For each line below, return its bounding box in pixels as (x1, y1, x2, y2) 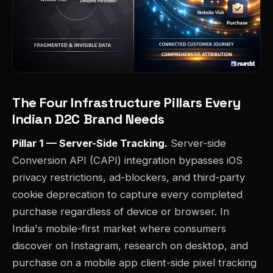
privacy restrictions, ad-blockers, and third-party (12, 171, 245, 184)
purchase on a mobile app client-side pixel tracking (12, 257, 257, 269)
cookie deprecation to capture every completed (12, 188, 243, 201)
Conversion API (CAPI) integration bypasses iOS (12, 154, 243, 167)
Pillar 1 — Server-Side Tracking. (12, 137, 168, 150)
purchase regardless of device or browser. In (12, 205, 229, 218)
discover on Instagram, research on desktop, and (12, 239, 248, 252)
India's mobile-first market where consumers (12, 222, 226, 235)
